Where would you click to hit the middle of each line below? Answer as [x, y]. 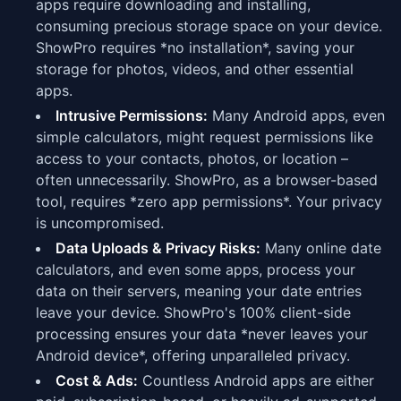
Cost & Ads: [97, 380]
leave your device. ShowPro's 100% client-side [193, 312]
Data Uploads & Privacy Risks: [158, 248]
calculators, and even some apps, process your [196, 269]
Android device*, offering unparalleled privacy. [193, 355]
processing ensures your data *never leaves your [202, 334]
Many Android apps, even [296, 115]
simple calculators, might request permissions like [205, 137]
